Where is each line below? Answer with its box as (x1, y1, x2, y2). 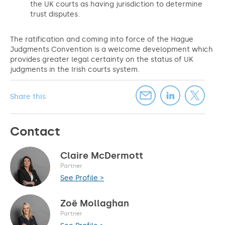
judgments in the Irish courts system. (10, 65, 144, 74)
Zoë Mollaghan (60, 197, 129, 209)
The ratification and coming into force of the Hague (10, 35, 193, 44)
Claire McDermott (60, 150, 143, 161)
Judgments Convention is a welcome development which (10, 45, 213, 54)
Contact (10, 124, 60, 139)
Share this (10, 92, 46, 101)
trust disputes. (30, 10, 80, 19)
